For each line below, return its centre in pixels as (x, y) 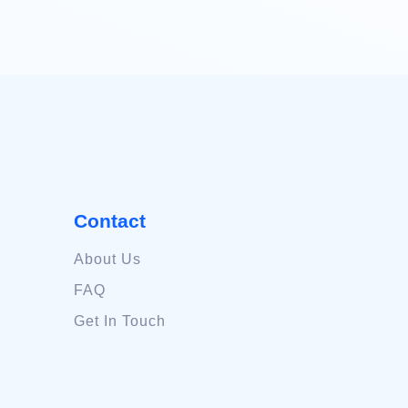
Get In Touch (119, 321)
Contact (109, 221)
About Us (107, 260)
